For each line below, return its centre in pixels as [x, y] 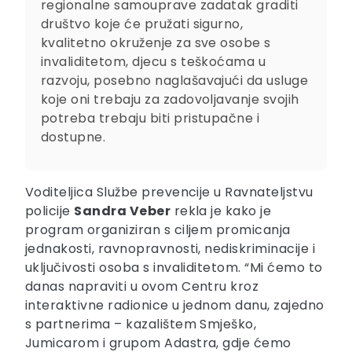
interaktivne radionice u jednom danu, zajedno [175, 306]
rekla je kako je [221, 211]
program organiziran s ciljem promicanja [158, 230]
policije [50, 211]
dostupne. [73, 137]
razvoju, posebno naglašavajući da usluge [175, 81]
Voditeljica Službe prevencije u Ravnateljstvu [169, 192]
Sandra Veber [123, 211]
